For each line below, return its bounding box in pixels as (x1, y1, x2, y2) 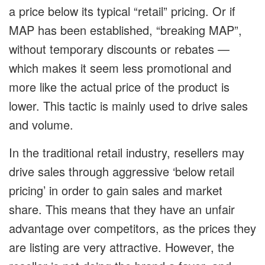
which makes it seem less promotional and (9, 59, 231, 77)
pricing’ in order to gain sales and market (9, 182, 222, 199)
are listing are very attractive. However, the (9, 238, 234, 256)
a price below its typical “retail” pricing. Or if (9, 2, 235, 20)
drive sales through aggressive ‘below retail (9, 163, 234, 180)
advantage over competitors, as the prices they (9, 219, 256, 237)
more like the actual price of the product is (9, 78, 230, 96)
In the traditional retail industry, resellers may (9, 144, 244, 161)
